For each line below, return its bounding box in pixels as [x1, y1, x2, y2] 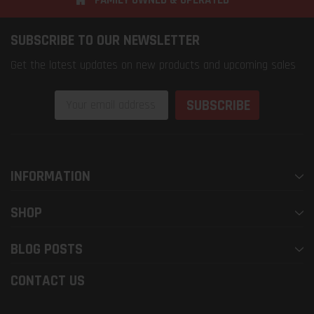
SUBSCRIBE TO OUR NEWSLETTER [11, 30, 200, 50]
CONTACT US [11, 271, 85, 291]
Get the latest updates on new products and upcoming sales [11, 57, 296, 73]
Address [54, 110, 104, 124]
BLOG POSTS [11, 240, 83, 259]
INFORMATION [11, 167, 90, 186]
